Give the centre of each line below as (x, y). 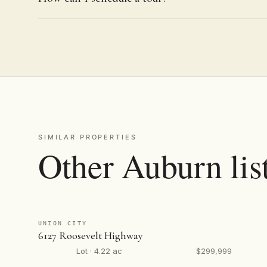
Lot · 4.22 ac (99, 251)
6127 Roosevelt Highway (91, 235)
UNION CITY (63, 223)
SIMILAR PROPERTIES (88, 137)
